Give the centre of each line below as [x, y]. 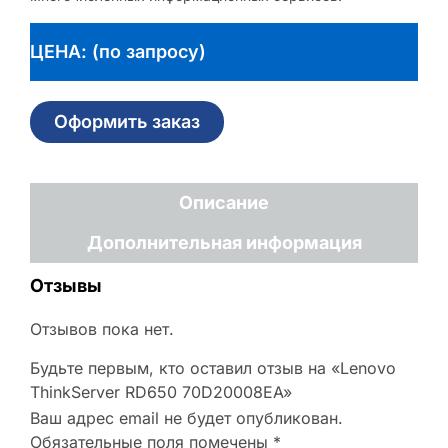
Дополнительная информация [224, 243]
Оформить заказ [127, 122]
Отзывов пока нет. [102, 329]
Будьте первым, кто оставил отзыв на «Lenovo [213, 367]
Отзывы [66, 286]
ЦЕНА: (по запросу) [118, 52]
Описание [224, 203]
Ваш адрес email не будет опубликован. [186, 417]
